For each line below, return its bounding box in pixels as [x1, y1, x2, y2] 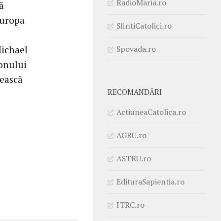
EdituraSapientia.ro [116, 176, 184, 187]
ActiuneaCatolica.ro [116, 106, 186, 117]
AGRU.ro [116, 129, 147, 141]
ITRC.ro [116, 199, 145, 210]
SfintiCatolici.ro [116, 20, 172, 31]
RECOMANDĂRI [108, 87, 162, 97]
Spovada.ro [116, 43, 156, 54]
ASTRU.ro [116, 152, 151, 164]
